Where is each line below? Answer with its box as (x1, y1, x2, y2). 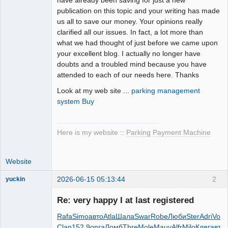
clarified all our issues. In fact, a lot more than (57, 27, 203, 36)
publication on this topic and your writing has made (57, 6, 220, 15)
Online (13, 195, 35, 204)
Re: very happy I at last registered (57, 195, 194, 206)
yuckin (6, 176, 25, 183)
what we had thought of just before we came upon (57, 38, 218, 47)
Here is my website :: (57, 128, 126, 136)
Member (6, 185, 28, 192)
